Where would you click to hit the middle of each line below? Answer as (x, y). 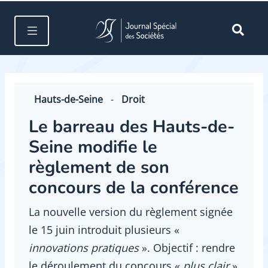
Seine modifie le (93, 147)
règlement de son (99, 167)
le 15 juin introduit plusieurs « (104, 229)
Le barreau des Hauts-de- (132, 127)
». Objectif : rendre (188, 247)
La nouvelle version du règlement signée (131, 211)
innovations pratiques (85, 247)
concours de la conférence (134, 188)
